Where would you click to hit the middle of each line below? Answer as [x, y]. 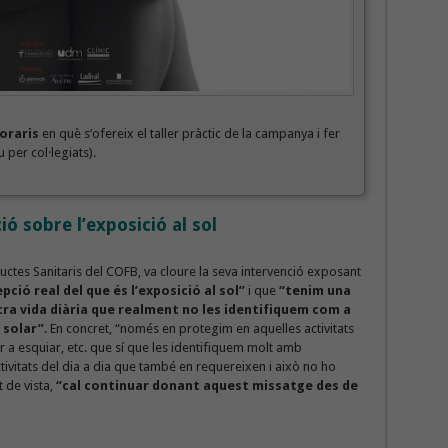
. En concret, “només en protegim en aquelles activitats [198, 328]
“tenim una [314, 290]
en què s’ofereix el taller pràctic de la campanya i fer [189, 133]
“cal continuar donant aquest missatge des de [206, 385]
